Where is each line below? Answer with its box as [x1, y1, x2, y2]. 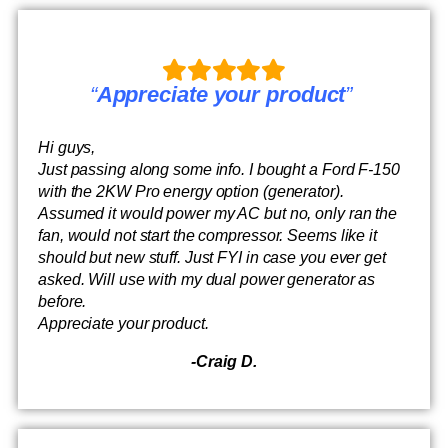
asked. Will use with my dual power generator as [38, 270, 376, 288]
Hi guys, [38, 138, 96, 156]
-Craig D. [191, 352, 257, 370]
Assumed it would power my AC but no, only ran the [38, 204, 398, 222]
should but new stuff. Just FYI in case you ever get [38, 248, 386, 266]
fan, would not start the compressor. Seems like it [38, 226, 377, 244]
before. [38, 292, 87, 310]
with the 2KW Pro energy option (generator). [38, 182, 344, 200]
